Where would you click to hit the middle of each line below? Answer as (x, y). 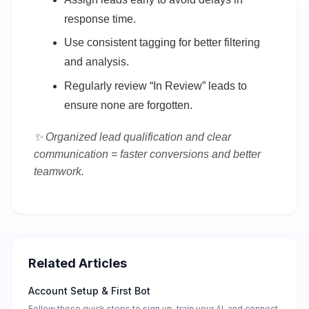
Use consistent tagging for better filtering (162, 43)
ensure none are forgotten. (128, 105)
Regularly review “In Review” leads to (156, 86)
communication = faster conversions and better (147, 154)
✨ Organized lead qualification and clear (132, 137)
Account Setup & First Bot (89, 291)
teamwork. (59, 171)
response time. (100, 19)
